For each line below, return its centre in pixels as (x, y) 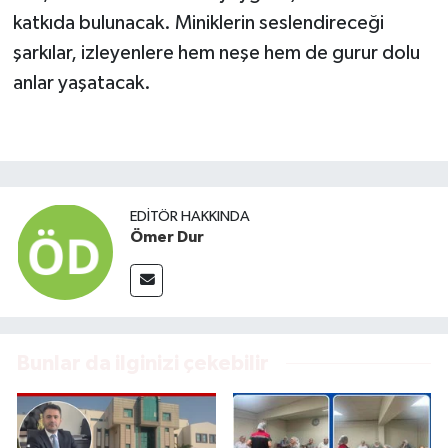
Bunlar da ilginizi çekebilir (143, 363)
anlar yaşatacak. (81, 82)
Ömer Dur (167, 237)
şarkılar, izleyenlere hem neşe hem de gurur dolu (216, 52)
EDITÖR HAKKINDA (190, 217)
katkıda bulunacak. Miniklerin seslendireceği (198, 22)
